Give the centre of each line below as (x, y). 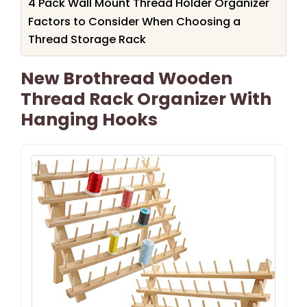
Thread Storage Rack (87, 39)
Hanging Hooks (89, 119)
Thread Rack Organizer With (146, 99)
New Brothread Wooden (126, 78)
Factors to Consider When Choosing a (134, 21)
